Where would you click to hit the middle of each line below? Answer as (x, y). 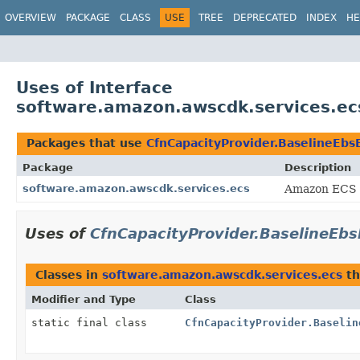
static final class (92, 322)
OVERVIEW (31, 18)
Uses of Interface (94, 87)
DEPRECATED (265, 18)
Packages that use (86, 143)
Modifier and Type (84, 299)
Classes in (69, 274)
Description (318, 167)
